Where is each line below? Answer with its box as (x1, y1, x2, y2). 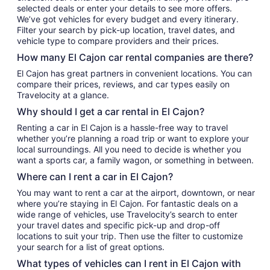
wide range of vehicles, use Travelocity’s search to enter (17, 209, 237, 219)
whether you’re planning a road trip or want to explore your (17, 133, 249, 143)
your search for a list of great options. (17, 242, 165, 252)
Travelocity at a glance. (17, 90, 109, 100)
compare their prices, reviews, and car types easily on (17, 79, 230, 89)
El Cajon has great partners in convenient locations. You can (17, 68, 67, 78)
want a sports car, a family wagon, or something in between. (17, 155, 254, 165)
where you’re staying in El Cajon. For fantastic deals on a (17, 198, 110, 209)
